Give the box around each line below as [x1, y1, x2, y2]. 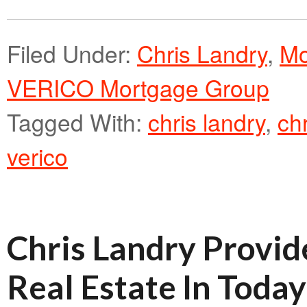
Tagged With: [7, 106, 148, 138]
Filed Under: [7, 37, 137, 70]
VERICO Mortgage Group [7, 71, 269, 104]
